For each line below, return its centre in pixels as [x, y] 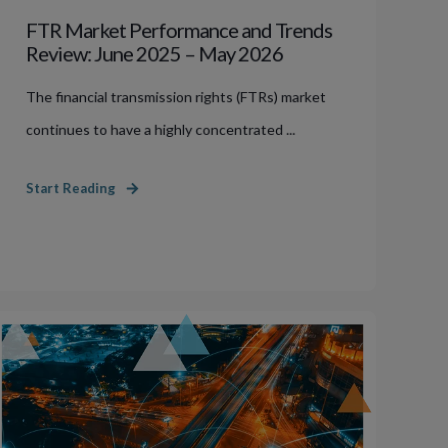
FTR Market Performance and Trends [179, 29]
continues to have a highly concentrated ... [160, 129]
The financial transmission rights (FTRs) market [176, 96]
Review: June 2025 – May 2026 [154, 53]
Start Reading [70, 188]
